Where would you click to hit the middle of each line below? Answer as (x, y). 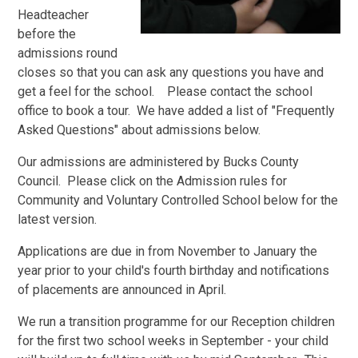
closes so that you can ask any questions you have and (171, 73)
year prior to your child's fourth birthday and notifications (174, 271)
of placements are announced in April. (122, 290)
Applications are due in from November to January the (168, 252)
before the (47, 34)
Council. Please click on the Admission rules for (153, 181)
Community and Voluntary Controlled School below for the (178, 201)
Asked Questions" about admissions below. (139, 130)
